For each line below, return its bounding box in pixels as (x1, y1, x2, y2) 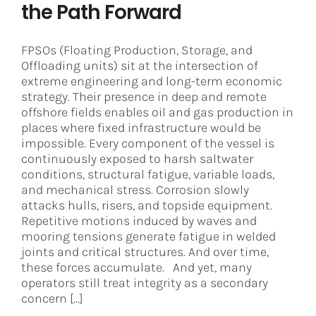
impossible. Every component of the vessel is (21, 135, 274, 152)
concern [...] (21, 291, 83, 307)
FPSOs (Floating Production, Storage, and (21, 42, 253, 59)
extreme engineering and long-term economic (21, 73, 282, 90)
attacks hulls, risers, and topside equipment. (21, 197, 272, 214)
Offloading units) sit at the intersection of (21, 58, 258, 74)
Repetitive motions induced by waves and (21, 213, 257, 229)
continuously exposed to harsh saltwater (21, 151, 253, 167)
